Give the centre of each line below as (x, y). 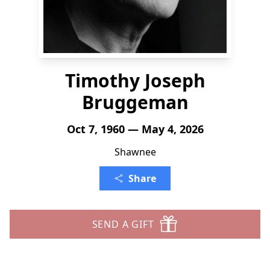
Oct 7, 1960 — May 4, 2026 (135, 129)
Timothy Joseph (135, 80)
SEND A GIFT (123, 224)
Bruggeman (135, 102)
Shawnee (135, 152)
